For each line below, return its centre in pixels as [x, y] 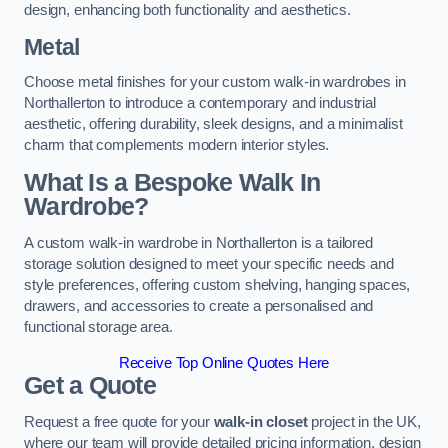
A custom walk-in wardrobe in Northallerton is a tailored [198, 243]
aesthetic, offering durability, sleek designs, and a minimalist [213, 124]
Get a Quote [90, 385]
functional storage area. [98, 327]
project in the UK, [366, 422]
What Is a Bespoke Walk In [172, 182]
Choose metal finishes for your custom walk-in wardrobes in [215, 82]
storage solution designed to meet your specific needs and [209, 264]
